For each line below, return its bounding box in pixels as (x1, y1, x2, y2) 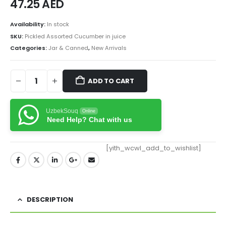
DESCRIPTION (27, 194, 73, 204)
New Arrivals (91, 44, 127, 52)
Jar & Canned (48, 44, 88, 52)
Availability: (10, 20, 47, 28)
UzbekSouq (46, 107, 78, 115)
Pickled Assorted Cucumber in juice (25, 32, 126, 40)
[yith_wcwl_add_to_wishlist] (105, 143, 201, 153)
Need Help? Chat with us (47, 116, 132, 124)
